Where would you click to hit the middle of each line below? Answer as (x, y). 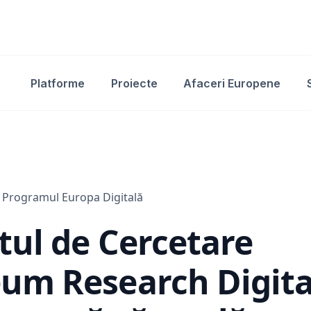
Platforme (58, 83)
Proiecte (134, 83)
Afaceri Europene (232, 83)
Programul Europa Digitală (73, 197)
